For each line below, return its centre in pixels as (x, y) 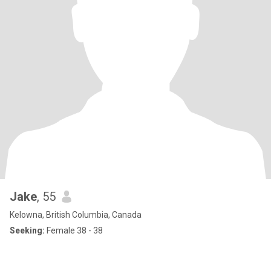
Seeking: (27, 230)
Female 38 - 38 (74, 230)
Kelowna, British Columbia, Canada (76, 215)
